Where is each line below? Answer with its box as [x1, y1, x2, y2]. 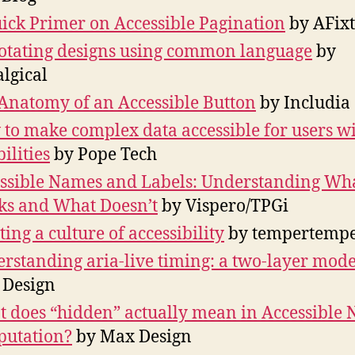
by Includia [256, 93, 350, 115]
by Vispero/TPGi [158, 196, 288, 218]
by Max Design [72, 326, 192, 349]
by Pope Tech [50, 144, 157, 166]
